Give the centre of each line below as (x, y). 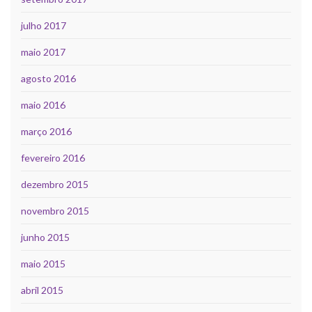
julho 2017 (44, 26)
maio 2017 (43, 52)
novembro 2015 (55, 211)
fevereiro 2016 (53, 158)
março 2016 (46, 132)
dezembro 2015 (55, 185)
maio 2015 (43, 264)
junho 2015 (45, 237)
